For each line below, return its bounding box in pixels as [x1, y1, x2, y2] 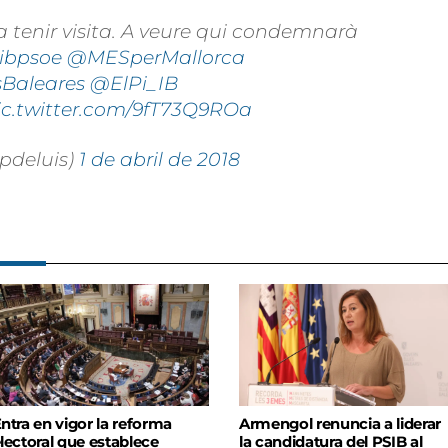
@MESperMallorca [67, 46, 245, 69]
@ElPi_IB [90, 72, 178, 95]
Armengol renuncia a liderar [239, 415, 441, 434]
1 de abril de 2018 [79, 148, 240, 171]
